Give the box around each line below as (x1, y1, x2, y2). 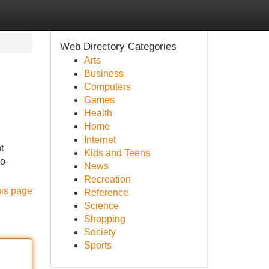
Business (83, 68, 124, 79)
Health (83, 108, 112, 118)
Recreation (83, 174, 131, 184)
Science (83, 201, 119, 211)
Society (83, 227, 116, 237)
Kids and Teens (83, 148, 150, 158)
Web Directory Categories (59, 41, 177, 52)
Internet (83, 134, 116, 145)
